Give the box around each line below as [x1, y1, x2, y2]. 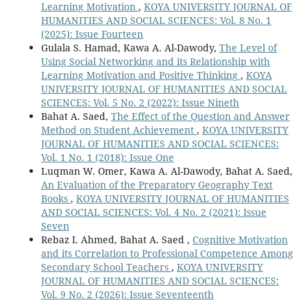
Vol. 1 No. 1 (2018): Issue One [40, 150, 174, 164]
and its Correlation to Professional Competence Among [40, 246, 293, 260]
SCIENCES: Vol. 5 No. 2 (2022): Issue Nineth [40, 95, 239, 109]
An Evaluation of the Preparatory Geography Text [40, 177, 273, 191]
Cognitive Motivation [192, 232, 288, 246]
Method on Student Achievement [40, 123, 197, 136]
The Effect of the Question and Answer [110, 109, 290, 123]
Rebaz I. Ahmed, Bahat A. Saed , [40, 232, 193, 246]
